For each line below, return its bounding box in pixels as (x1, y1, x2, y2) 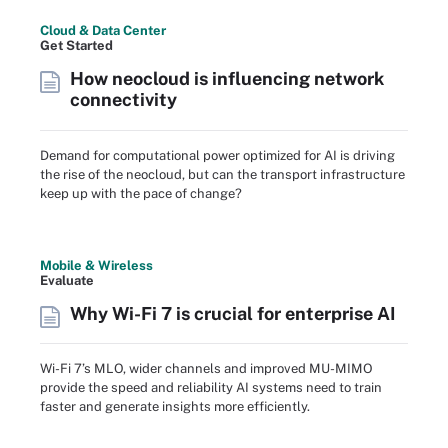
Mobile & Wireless (40, 257, 153, 273)
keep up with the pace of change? (40, 185, 242, 201)
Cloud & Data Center (40, 23, 166, 39)
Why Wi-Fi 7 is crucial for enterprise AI (70, 302, 396, 324)
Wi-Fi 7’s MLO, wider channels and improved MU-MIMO (40, 361, 373, 377)
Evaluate (40, 272, 94, 288)
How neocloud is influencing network (70, 68, 384, 90)
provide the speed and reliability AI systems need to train (40, 380, 382, 396)
